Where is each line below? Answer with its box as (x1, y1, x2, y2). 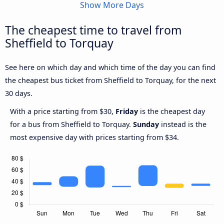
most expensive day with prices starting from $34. (10, 132, 179, 142)
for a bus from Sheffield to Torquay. (10, 119, 133, 129)
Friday (115, 106, 138, 116)
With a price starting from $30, (10, 106, 115, 116)
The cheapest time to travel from (5, 22, 182, 38)
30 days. (5, 88, 32, 98)
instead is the (159, 119, 206, 129)
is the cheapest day (138, 106, 205, 116)
